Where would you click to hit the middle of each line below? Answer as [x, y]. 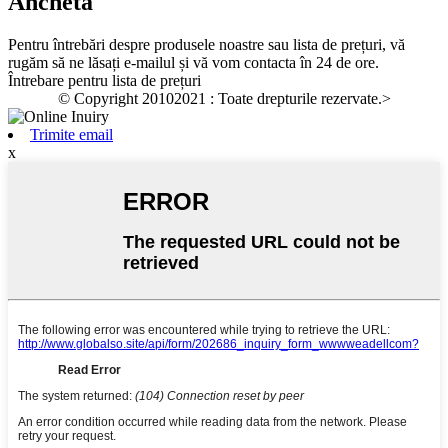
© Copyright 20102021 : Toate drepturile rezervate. [219, 99]
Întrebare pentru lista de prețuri [104, 81]
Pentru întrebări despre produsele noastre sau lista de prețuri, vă [206, 45]
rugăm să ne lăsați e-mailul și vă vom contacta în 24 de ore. [193, 63]
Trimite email [71, 135]
